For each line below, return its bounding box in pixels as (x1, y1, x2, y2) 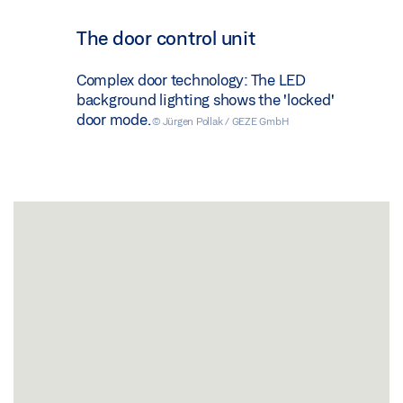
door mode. (76, 111, 153, 129)
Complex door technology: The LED (76, 71, 306, 89)
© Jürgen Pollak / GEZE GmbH (152, 115, 289, 128)
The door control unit (76, 27, 255, 49)
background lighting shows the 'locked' (76, 91, 335, 109)
